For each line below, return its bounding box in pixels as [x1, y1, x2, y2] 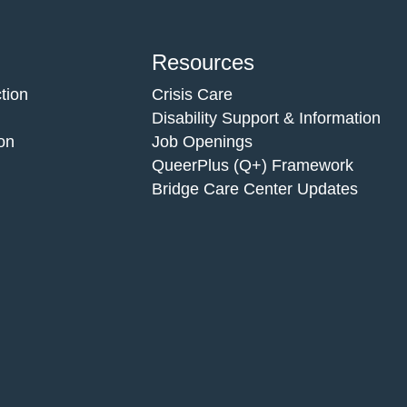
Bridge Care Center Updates [151, 179, 358, 198]
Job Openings [151, 132, 253, 151]
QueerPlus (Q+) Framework [151, 155, 353, 174]
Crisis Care [151, 84, 233, 104]
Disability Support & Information [151, 108, 381, 127]
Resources [151, 49, 254, 74]
